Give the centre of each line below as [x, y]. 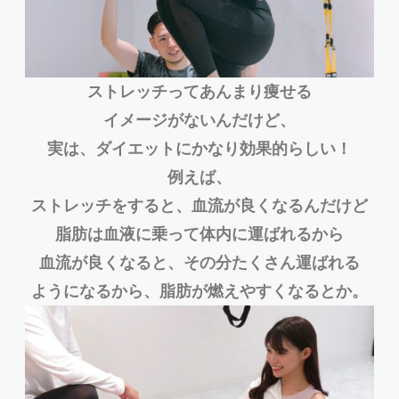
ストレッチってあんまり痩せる [199, 92]
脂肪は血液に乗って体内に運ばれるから [199, 234]
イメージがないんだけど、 [199, 120]
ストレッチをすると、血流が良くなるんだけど [199, 206]
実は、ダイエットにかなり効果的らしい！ [199, 149]
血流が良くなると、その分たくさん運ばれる [199, 263]
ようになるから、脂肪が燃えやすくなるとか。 [199, 291]
